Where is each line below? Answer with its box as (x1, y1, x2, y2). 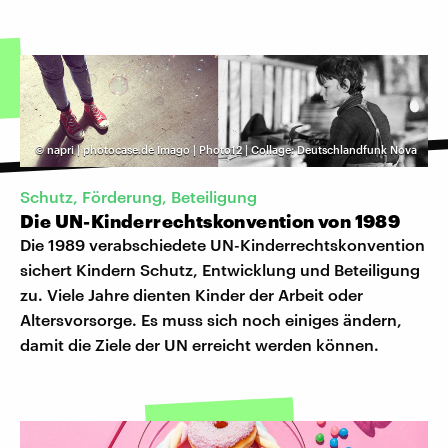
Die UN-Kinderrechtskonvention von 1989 (20, 210, 401, 233)
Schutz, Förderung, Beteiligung (20, 187, 257, 207)
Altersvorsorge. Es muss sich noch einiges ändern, (20, 310, 402, 330)
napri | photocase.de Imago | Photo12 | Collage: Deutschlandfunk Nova (47, 142, 417, 156)
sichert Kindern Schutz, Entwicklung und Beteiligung (20, 260, 420, 280)
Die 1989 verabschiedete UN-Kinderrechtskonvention (20, 235, 425, 255)
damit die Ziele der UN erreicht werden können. (20, 335, 379, 355)
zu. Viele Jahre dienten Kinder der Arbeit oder (20, 285, 363, 305)
